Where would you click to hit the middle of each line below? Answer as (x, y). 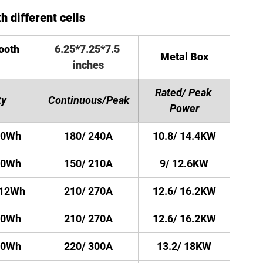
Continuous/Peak (88, 100)
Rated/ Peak (184, 92)
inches (88, 65)
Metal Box (184, 57)
